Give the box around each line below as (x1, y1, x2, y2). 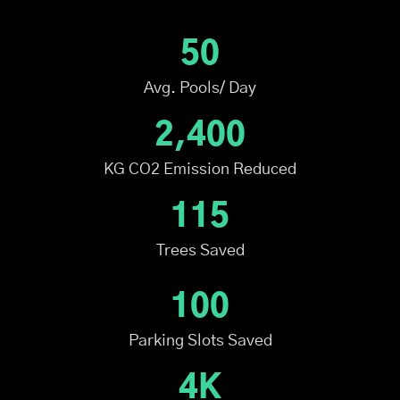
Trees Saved (155, 242, 245, 259)
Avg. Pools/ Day (144, 79, 256, 96)
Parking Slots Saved (128, 332, 272, 349)
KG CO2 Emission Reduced (104, 161, 296, 178)
